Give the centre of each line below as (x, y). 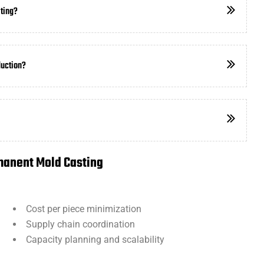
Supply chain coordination (80, 224)
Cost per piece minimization (83, 209)
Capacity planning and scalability (95, 240)
